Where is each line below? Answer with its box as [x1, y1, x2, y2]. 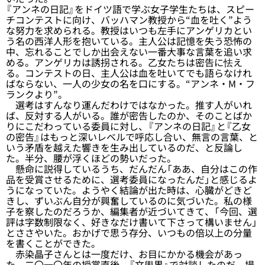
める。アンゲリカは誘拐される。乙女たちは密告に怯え [6, 55, 243, 69]
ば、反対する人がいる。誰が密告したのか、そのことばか [6, 108, 252, 122]
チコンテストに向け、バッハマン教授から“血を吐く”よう [6, 12, 252, 27]
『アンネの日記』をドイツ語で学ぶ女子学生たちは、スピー [6, 2, 254, 16]
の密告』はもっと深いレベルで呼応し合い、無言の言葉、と [6, 130, 258, 144]
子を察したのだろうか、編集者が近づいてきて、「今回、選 [6, 204, 257, 218]
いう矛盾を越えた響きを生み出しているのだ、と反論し [6, 140, 243, 154]
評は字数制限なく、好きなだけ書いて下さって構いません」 [6, 215, 257, 229]
